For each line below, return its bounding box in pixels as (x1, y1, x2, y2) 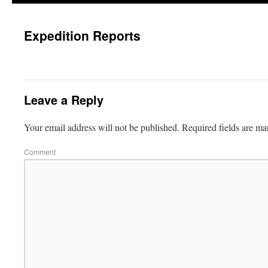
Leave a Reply (24, 91, 103, 108)
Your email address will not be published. (24, 121, 179, 133)
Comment (24, 147, 56, 157)
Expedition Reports (24, 26, 141, 44)
